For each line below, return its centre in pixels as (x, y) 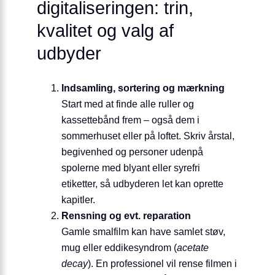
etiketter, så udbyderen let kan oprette (142, 183)
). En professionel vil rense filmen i (162, 263)
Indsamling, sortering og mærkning (143, 87)
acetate (193, 247)
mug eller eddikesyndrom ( (119, 247)
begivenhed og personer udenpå (132, 151)
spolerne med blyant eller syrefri (131, 167)
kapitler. (78, 199)
